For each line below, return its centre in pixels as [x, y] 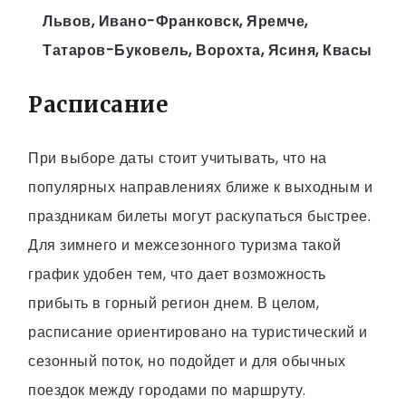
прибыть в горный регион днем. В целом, [174, 304]
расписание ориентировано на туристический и [198, 333]
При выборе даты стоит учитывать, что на [178, 159]
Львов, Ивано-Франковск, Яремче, [175, 21]
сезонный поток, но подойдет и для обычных [187, 362]
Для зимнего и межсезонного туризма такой [184, 246]
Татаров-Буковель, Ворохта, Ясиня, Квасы [208, 50]
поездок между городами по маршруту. [167, 391]
